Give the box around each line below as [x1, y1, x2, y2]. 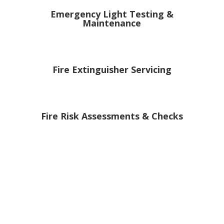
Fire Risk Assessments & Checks [40, 110, 183, 122]
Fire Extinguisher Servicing [52, 63, 171, 76]
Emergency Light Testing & [50, 8, 173, 20]
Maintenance [82, 17, 141, 29]
